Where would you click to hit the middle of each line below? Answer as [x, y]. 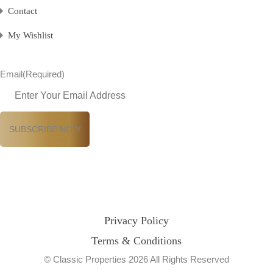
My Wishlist [30, 35]
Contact [23, 11]
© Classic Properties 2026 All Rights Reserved [136, 259]
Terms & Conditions [136, 240]
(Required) [44, 74]
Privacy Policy [136, 220]
